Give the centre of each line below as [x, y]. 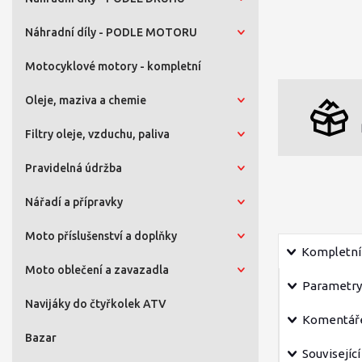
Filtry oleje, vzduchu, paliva [97, 134]
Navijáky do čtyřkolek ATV [96, 304]
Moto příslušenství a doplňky [101, 236]
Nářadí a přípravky [74, 202]
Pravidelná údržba [74, 168]
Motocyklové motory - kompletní [113, 66]
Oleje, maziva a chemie [86, 100]
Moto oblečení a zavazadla [97, 270]
